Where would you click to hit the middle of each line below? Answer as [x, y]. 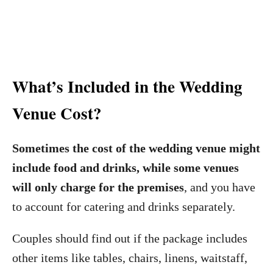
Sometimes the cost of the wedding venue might [136, 148]
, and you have [220, 187]
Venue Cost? [57, 113]
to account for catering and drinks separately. [124, 207]
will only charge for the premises [98, 187]
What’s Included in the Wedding [127, 86]
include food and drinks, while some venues [126, 168]
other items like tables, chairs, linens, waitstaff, [130, 258]
